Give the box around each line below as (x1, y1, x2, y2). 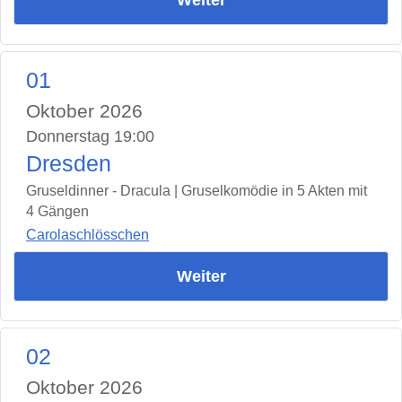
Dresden (26, 151, 111, 176)
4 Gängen (26, 203, 89, 219)
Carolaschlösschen (26, 227, 149, 243)
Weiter (176, 267, 226, 286)
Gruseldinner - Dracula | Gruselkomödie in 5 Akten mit (26, 182, 367, 198)
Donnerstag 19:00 (26, 127, 154, 145)
